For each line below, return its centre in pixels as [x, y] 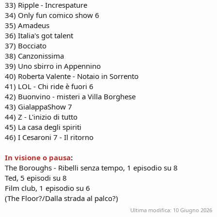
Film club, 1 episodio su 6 [47, 188]
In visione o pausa [38, 157]
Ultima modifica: [152, 210]
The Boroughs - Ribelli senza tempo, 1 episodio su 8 [91, 168]
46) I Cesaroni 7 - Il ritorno [49, 137]
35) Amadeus [27, 25]
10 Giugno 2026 [193, 210]
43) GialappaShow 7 [39, 107]
